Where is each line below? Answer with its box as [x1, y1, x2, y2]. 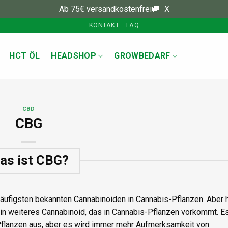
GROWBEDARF [114, 51, 170, 61]
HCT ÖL [9, 51, 40, 61]
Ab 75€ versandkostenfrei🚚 [59, 4, 162, 14]
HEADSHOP [51, 51, 96, 61]
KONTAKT [89, 21, 120, 29]
